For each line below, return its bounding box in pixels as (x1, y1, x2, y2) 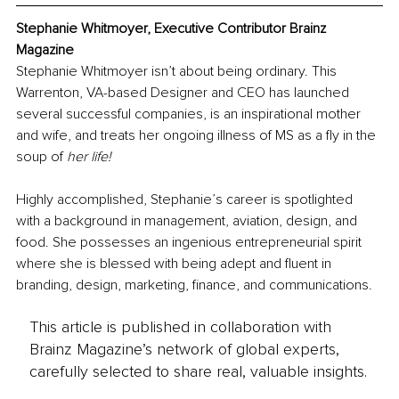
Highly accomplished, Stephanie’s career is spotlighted (16, 191, 356, 209)
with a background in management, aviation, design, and (16, 212, 361, 231)
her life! (67, 148, 111, 167)
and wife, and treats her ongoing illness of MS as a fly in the (16, 126, 379, 145)
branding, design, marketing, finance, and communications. (16, 276, 372, 295)
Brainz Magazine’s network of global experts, (28, 338, 339, 359)
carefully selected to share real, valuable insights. (28, 361, 367, 381)
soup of (16, 148, 67, 167)
